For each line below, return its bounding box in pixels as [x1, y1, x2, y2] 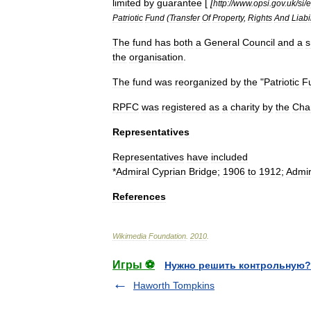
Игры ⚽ [112, 259, 155, 271]
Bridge [189, 166, 217, 177]
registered [162, 101, 206, 112]
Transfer [169, 13, 200, 22]
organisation [129, 51, 183, 62]
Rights [248, 13, 272, 22]
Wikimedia [112, 232, 146, 240]
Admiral [116, 166, 149, 177]
